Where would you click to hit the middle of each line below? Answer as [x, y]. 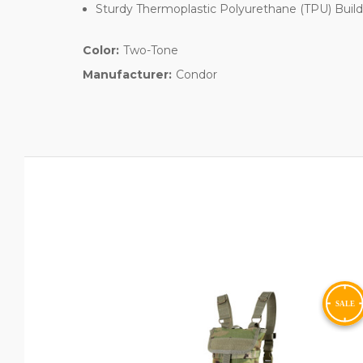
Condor [196, 74]
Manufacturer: [127, 74]
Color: [101, 50]
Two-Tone [150, 50]
